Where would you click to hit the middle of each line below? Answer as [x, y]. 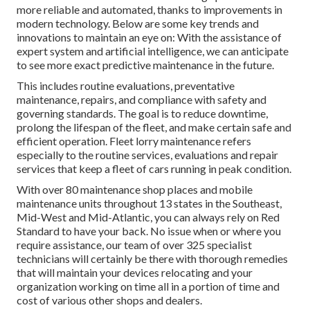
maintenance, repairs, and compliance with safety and [142, 100]
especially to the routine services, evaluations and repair [147, 155]
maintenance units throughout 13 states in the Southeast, [149, 203]
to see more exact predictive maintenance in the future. [145, 65]
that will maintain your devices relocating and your [135, 273]
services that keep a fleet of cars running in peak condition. [154, 169]
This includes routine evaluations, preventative [126, 86]
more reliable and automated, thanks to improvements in [149, 10]
